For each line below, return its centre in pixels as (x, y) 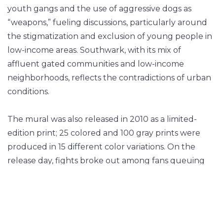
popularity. (28, 188)
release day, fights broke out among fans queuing (106, 160)
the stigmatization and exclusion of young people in (110, 36)
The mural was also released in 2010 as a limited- (102, 119)
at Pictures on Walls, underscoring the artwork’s (102, 174)
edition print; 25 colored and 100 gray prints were (104, 133)
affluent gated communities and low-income (96, 64)
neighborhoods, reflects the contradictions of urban (109, 77)
